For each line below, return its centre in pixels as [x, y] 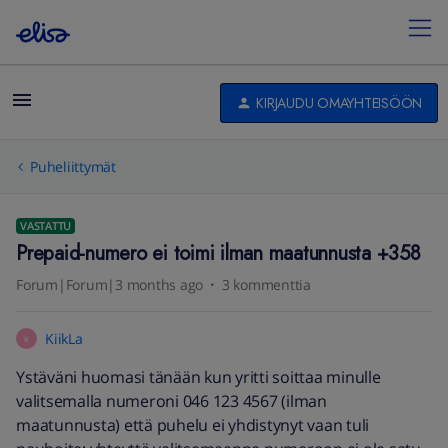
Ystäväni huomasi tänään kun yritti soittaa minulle [198, 377]
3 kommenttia [266, 284]
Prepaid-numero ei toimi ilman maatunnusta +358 [218, 253]
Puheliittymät [73, 166]
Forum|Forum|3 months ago [109, 284]
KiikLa [64, 338]
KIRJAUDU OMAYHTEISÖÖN [339, 102]
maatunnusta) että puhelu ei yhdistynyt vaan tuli [192, 425]
